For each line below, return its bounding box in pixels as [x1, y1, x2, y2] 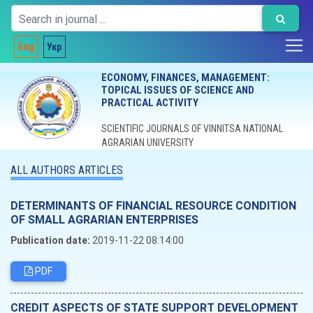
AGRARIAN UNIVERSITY [101, 137, 194, 148]
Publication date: [10, 234, 90, 247]
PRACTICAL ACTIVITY [101, 96, 198, 109]
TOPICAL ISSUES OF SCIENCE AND [101, 84, 254, 96]
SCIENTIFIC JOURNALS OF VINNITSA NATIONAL [101, 123, 283, 134]
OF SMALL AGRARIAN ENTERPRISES [10, 212, 198, 226]
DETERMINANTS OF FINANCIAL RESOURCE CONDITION [10, 198, 296, 212]
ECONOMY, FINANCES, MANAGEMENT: [101, 71, 270, 84]
